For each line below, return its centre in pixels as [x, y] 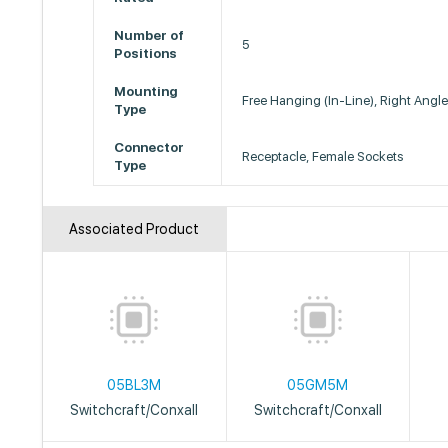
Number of [149, 35]
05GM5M [318, 385]
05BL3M [134, 385]
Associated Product [134, 229]
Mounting [146, 91]
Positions [146, 53]
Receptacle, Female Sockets [323, 156]
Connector [149, 147]
